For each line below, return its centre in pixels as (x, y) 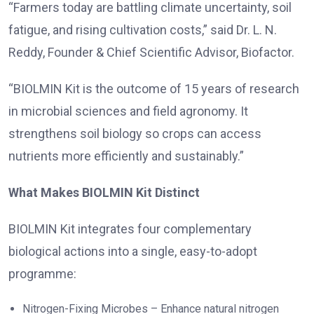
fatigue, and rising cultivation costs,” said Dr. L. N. (143, 29)
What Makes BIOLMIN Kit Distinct (104, 192)
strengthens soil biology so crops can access (135, 133)
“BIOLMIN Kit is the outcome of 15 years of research (154, 88)
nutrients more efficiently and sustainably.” (126, 156)
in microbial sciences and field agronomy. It (128, 111)
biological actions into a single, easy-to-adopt (133, 251)
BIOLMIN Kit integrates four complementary (130, 228)
